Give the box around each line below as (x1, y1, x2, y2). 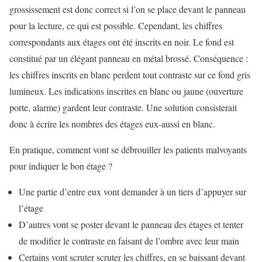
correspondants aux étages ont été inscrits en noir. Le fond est (9, 36, 234, 48)
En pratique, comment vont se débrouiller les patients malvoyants (9, 143, 247, 156)
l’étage (19, 202, 43, 214)
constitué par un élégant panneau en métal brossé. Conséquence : (9, 52, 248, 64)
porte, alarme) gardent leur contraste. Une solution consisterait (9, 101, 237, 113)
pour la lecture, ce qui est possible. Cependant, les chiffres (9, 19, 222, 32)
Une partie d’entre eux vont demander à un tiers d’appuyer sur (19, 185, 246, 198)
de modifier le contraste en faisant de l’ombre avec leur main (19, 235, 239, 247)
